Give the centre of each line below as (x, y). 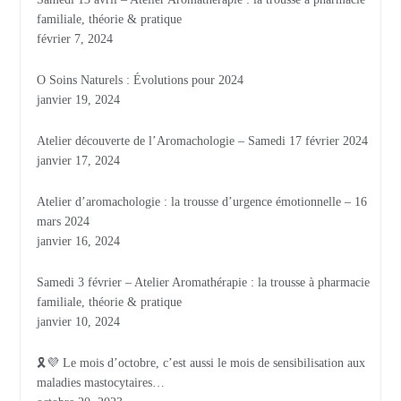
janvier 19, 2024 (79, 100)
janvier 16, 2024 (79, 242)
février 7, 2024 (75, 39)
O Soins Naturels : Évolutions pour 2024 (141, 81)
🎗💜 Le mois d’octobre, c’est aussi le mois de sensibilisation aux (201, 363)
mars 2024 (64, 222)
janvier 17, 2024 (79, 161)
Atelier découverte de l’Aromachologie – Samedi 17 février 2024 (203, 141)
